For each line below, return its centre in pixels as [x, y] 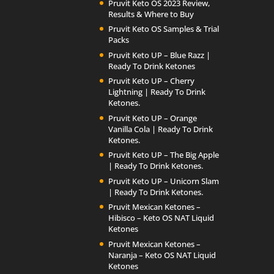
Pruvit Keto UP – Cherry [152, 81]
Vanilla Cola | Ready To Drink [161, 129]
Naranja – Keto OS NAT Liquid [162, 255]
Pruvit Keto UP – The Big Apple [164, 155]
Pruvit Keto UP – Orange [153, 118]
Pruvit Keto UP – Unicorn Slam [164, 181]
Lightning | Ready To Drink [157, 92]
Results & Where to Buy [151, 14]
